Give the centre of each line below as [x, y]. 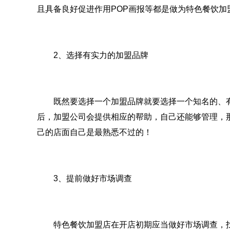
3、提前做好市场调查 [84, 178]
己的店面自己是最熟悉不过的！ [94, 132]
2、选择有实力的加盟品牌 [93, 55]
